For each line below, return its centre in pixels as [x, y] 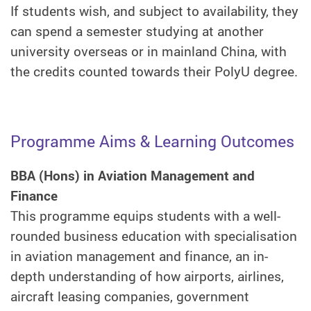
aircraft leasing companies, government [130, 296]
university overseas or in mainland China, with [149, 51]
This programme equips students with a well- [145, 216]
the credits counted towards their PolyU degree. [154, 71]
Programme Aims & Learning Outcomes [152, 141]
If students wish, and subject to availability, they [154, 11]
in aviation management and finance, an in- [139, 256]
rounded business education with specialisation [154, 236]
